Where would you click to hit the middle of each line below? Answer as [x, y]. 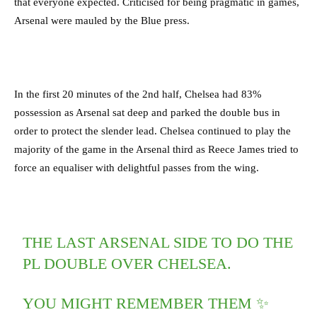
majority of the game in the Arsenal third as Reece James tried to [156, 150]
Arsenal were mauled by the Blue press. [103, 21]
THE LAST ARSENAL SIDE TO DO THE [158, 243]
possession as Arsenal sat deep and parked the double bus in [147, 113]
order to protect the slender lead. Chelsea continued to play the [152, 131]
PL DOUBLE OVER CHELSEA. [127, 264]
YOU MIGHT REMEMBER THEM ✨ [146, 304]
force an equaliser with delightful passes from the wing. [138, 168]
